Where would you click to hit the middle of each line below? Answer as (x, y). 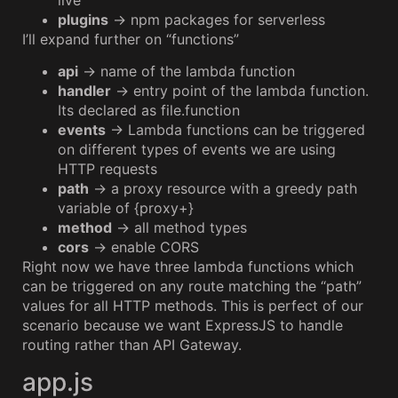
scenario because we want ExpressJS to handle (183, 326)
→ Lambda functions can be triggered (235, 130)
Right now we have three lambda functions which (188, 267)
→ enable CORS (144, 247)
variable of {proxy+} (126, 208)
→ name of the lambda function (187, 72)
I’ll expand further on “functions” (131, 39)
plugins (83, 19)
